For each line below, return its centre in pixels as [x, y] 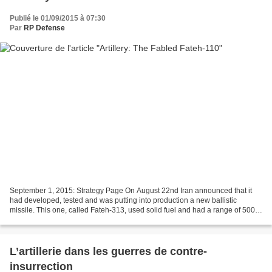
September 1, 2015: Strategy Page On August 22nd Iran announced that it [131, 190]
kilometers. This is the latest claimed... [72, 219]
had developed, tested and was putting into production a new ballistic [123, 200]
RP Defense [44, 28]
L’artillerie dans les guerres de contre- [108, 251]
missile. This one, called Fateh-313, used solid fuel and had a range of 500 [132, 210]
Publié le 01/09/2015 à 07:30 [58, 19]
